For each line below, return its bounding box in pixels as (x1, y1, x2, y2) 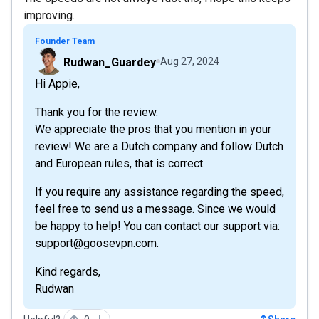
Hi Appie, (35, 76, 80, 90)
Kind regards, (35, 264, 100, 278)
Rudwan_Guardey (63, 55, 156, 69)
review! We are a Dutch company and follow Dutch (35, 139, 283, 153)
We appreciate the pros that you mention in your (35, 122, 271, 136)
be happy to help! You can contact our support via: (35, 219, 280, 233)
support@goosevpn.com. (35, 236, 159, 250)
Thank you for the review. (35, 105, 158, 119)
